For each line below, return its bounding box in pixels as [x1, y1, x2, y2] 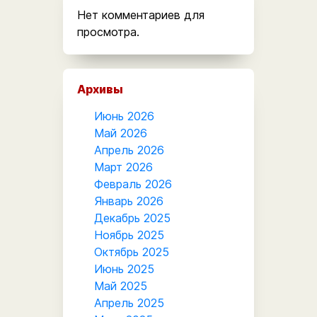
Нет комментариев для [77, 7, 204, 22]
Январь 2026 [94, 193, 163, 208]
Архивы [77, 81, 123, 96]
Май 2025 [94, 278, 147, 293]
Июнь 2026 [94, 108, 154, 123]
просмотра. [77, 24, 139, 39]
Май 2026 [94, 125, 147, 140]
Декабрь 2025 [94, 210, 171, 225]
